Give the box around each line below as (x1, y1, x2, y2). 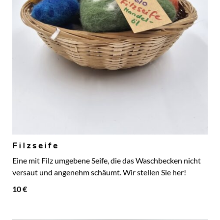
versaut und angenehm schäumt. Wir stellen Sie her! (12, 168, 186, 177)
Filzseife (12, 141, 59, 151)
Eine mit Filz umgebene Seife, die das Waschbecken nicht (12, 156, 201, 165)
